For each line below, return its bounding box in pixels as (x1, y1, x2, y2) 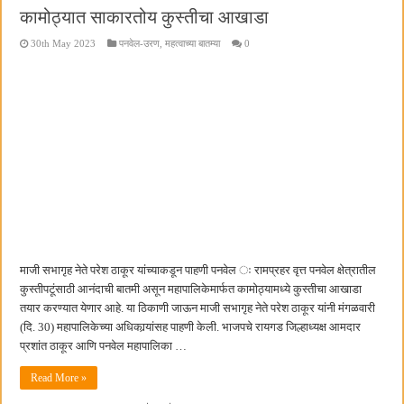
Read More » (31, 372, 87, 385)
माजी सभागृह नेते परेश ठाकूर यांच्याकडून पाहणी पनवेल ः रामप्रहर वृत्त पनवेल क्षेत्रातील (20, 263, 377, 278)
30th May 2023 (31, 37, 96, 49)
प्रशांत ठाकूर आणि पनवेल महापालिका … (20, 339, 188, 353)
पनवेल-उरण (119, 37, 161, 49)
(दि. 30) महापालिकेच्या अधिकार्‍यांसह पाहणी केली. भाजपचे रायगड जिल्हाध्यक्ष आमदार (20, 320, 362, 335)
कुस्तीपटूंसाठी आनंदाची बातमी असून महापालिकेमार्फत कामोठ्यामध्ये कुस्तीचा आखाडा (20, 282, 363, 297)
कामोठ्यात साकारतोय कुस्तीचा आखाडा (20, 6, 270, 27)
